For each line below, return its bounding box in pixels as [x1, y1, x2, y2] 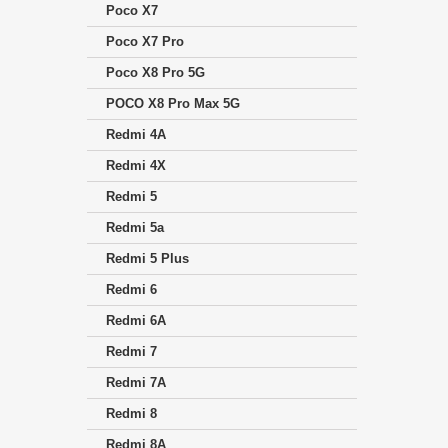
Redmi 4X [106, 158, 166, 174]
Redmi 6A [106, 313, 166, 329]
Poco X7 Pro [106, 34, 184, 50]
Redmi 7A [106, 375, 166, 391]
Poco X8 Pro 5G [106, 65, 205, 81]
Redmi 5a [106, 220, 164, 236]
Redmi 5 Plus [106, 251, 189, 267]
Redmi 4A [106, 127, 166, 143]
